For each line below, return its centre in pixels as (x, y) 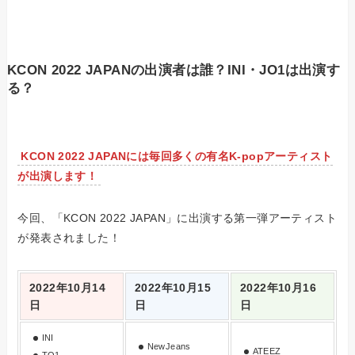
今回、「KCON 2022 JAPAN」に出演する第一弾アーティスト (177, 218)
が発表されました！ (69, 237)
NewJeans (169, 346)
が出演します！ (58, 176)
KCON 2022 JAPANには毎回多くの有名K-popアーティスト (177, 156)
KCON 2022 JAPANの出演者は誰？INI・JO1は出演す (174, 71)
